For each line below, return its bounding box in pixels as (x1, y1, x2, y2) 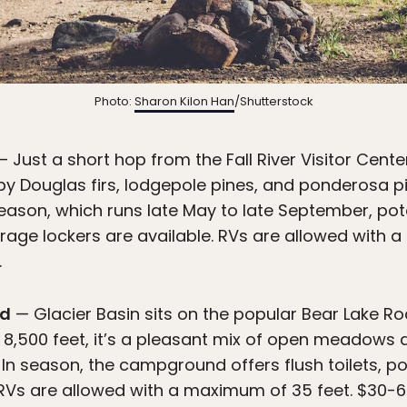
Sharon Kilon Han (134, 92, 234, 110)
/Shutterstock (233, 92, 313, 110)
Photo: (94, 92, 134, 110)
